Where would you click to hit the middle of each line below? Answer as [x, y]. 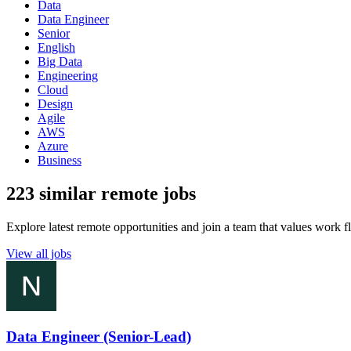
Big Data [60, 61]
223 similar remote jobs [101, 193]
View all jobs [39, 253]
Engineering [68, 75]
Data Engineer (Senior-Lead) [99, 337]
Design [55, 103]
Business [60, 160]
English [56, 47]
